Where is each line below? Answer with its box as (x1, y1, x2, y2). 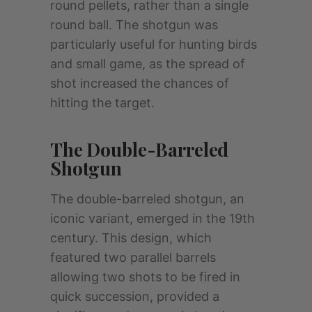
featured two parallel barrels (50, 249, 216, 265)
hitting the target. (50, 95, 155, 110)
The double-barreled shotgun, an (50, 191, 244, 206)
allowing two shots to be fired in (50, 269, 240, 284)
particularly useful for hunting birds (50, 36, 257, 52)
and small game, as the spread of (50, 56, 245, 71)
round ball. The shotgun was (50, 17, 218, 32)
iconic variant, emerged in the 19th (50, 210, 255, 226)
